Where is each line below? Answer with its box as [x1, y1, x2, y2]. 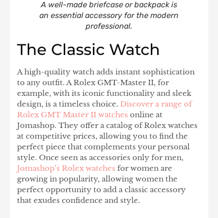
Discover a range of [120, 99, 192, 109]
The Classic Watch [17, 40, 160, 59]
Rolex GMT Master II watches [17, 110, 128, 120]
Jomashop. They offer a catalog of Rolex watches [17, 121, 198, 130]
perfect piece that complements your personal [17, 142, 190, 152]
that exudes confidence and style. [17, 196, 140, 205]
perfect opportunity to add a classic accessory [17, 185, 186, 195]
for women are [115, 163, 172, 173]
